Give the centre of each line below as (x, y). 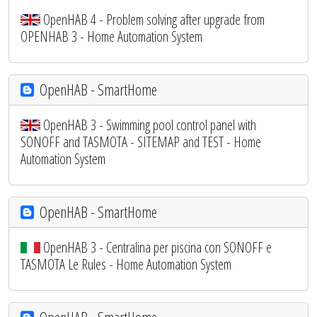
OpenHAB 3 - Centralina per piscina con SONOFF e (157, 247)
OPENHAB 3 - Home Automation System (111, 36)
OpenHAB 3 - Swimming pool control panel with (150, 125)
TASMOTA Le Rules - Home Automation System (126, 264)
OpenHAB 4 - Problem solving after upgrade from (154, 19)
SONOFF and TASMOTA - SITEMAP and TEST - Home (141, 142)
